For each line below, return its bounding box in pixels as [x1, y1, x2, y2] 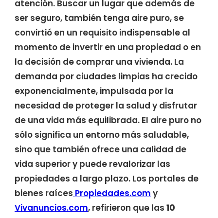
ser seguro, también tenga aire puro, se [15, 12, 184, 24]
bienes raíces [15, 187, 73, 199]
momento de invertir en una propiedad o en [15, 41, 201, 53]
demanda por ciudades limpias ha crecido [15, 71, 198, 82]
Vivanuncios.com [15, 202, 88, 214]
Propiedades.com [73, 187, 151, 199]
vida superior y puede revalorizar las [15, 158, 170, 170]
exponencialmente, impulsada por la [15, 85, 173, 97]
